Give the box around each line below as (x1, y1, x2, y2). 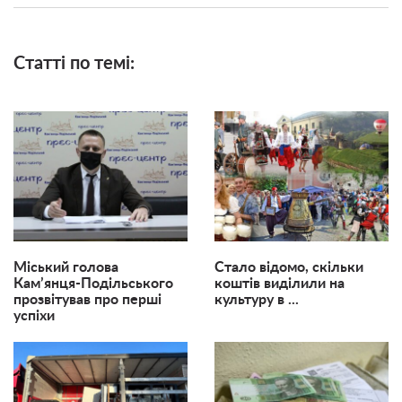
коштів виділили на (214, 276, 345, 292)
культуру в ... (214, 293, 299, 308)
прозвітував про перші (13, 293, 162, 308)
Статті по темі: (13, 54, 135, 73)
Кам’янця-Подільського (13, 276, 173, 292)
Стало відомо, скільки (214, 260, 363, 275)
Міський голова (13, 260, 118, 275)
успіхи (13, 309, 55, 324)
